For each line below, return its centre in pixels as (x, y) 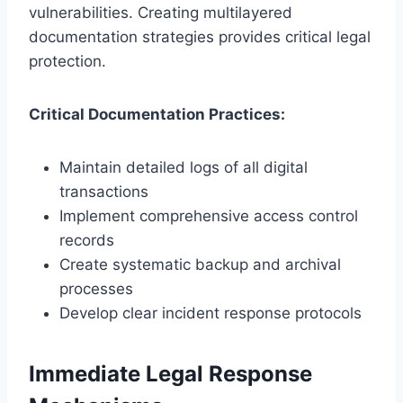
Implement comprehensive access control (209, 215)
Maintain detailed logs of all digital (184, 167)
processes (96, 288)
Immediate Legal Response (170, 373)
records (87, 240)
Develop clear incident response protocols (210, 313)
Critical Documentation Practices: (157, 114)
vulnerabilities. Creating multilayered (161, 12)
